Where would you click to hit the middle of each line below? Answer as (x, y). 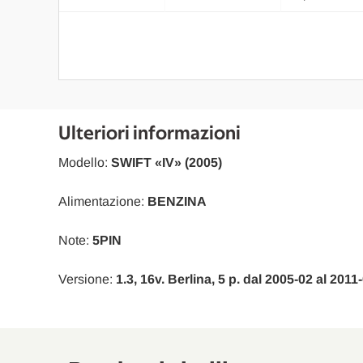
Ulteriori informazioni (149, 133)
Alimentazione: (102, 201)
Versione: (87, 279)
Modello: (84, 162)
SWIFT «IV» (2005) (166, 162)
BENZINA (177, 201)
